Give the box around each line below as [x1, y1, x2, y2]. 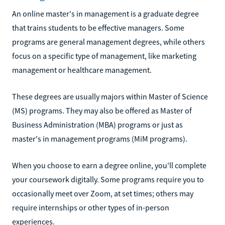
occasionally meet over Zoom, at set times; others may [12, 188, 193, 198]
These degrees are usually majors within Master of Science [12, 91, 208, 101]
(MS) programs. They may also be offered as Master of [12, 105, 192, 116]
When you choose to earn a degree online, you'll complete [12, 160, 206, 170]
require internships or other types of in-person [12, 202, 169, 212]
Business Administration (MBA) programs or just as [12, 119, 183, 130]
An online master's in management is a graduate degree [12, 8, 199, 19]
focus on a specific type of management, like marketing [12, 50, 196, 61]
